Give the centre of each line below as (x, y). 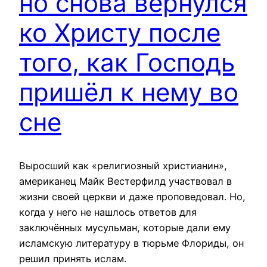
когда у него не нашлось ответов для (108, 212)
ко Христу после (120, 33)
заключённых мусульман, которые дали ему (125, 228)
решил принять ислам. (73, 259)
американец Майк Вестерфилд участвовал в (125, 181)
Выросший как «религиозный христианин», (123, 166)
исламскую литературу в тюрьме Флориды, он (131, 243)
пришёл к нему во (129, 92)
